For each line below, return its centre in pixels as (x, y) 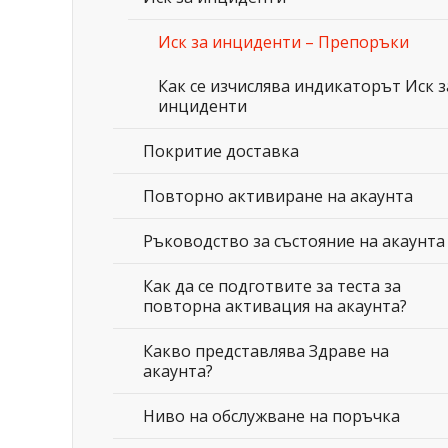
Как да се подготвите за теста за (272, 286)
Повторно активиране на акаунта (278, 196)
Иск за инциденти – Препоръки (283, 42)
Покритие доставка (221, 151)
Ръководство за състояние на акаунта (294, 241)
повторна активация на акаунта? (275, 306)
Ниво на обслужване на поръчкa (271, 416)
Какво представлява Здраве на (266, 351)
